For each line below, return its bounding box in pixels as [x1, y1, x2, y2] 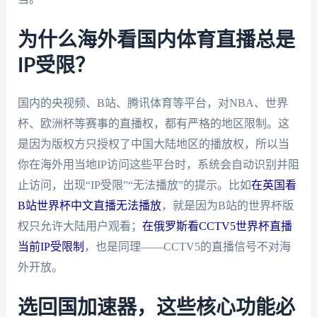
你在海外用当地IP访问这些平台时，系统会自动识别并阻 [17, 158, 299, 171]
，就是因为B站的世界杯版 [161, 199, 294, 212]
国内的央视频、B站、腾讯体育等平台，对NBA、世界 [17, 96, 288, 109]
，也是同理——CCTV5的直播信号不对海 [83, 240, 291, 253]
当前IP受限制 [17, 240, 84, 253]
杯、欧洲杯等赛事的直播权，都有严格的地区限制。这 [17, 117, 289, 129]
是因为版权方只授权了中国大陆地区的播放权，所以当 [17, 137, 289, 150]
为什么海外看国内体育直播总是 [17, 30, 295, 50]
